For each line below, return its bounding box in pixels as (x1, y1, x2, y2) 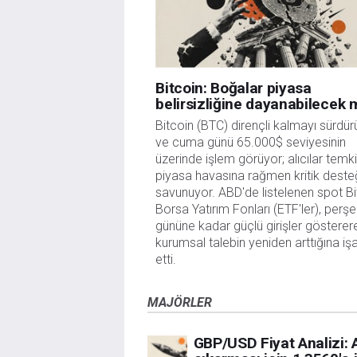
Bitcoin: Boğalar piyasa (155, 79, 312, 98)
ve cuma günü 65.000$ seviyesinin (155, 135, 347, 151)
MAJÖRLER (147, 295, 212, 311)
